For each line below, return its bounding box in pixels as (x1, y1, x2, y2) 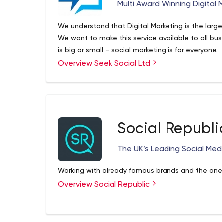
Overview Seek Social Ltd (58, 60, 152, 68)
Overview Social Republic (58, 181, 152, 189)
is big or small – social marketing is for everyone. (58, 47, 218, 54)
